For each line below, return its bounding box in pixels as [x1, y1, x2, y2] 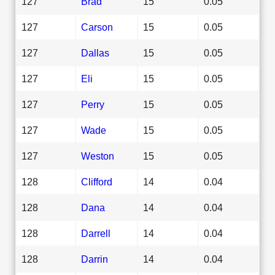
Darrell [81, 227, 110, 239]
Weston [81, 150, 114, 161]
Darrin [81, 253, 108, 265]
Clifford [81, 176, 112, 187]
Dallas [81, 47, 109, 58]
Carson [81, 21, 113, 33]
